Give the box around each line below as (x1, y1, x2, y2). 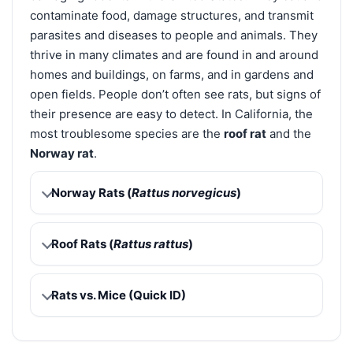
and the (266, 125, 311, 141)
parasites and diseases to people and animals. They (30, 27, 318, 43)
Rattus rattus (113, 236, 188, 251)
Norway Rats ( (51, 184, 132, 200)
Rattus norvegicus (132, 184, 236, 200)
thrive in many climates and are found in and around (30, 46, 318, 62)
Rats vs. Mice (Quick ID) (51, 287, 186, 303)
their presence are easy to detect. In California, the (30, 106, 313, 121)
